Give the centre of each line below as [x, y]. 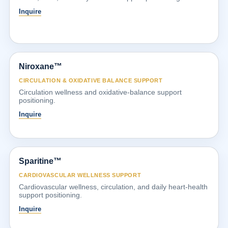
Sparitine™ [40, 161]
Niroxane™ [40, 66]
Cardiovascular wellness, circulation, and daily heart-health [113, 187]
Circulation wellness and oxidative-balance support [100, 92]
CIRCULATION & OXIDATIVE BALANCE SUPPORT [91, 80]
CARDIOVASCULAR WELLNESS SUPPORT [80, 175]
